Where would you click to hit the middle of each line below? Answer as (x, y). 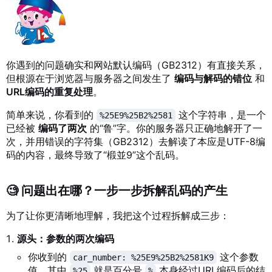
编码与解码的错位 (213, 79)
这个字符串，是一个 (221, 115)
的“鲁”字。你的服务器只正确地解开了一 (175, 128)
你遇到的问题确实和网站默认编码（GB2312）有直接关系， (136, 65)
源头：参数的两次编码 (66, 239)
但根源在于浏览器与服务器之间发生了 (90, 79)
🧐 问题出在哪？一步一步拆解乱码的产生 (117, 191)
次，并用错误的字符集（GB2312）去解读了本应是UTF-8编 (136, 142)
